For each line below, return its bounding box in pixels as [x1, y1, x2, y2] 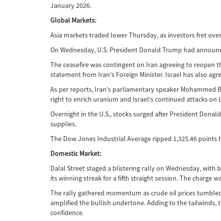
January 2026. [50, 1, 91, 10]
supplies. [50, 119, 76, 128]
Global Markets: [50, 16, 96, 25]
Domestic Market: [50, 149, 101, 158]
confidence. [50, 208, 84, 217]
